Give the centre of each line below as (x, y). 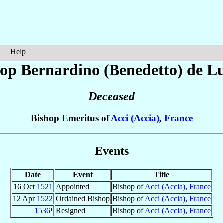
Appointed (72, 186)
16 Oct (25, 186)
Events (111, 151)
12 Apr (25, 198)
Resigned (70, 210)
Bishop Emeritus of (71, 118)
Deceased (111, 96)
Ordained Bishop (82, 198)
